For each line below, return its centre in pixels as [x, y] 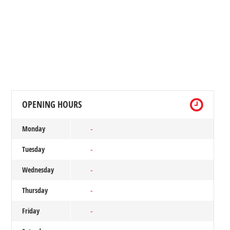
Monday [34, 128]
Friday [31, 210]
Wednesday [38, 169]
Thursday [35, 190]
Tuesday [33, 149]
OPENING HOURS [52, 104]
